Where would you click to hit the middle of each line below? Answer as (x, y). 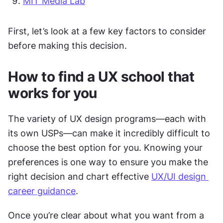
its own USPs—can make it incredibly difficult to (109, 133)
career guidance (42, 191)
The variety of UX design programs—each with (107, 119)
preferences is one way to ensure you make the (108, 162)
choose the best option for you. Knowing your (105, 148)
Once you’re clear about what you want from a (106, 215)
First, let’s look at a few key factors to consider (107, 31)
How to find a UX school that (101, 77)
